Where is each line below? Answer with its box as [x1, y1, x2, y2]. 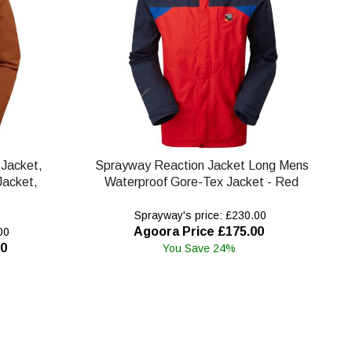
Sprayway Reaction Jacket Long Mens [94, 159, 309, 173]
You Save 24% [162, 242, 236, 255]
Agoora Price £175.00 [134, 225, 265, 239]
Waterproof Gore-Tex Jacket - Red [104, 175, 299, 189]
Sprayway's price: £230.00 [131, 209, 267, 222]
